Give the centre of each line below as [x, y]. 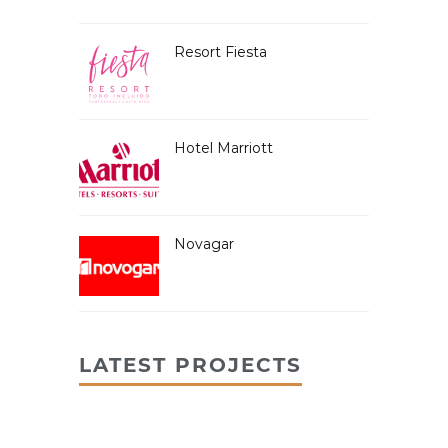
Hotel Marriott [223, 148]
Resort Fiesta [220, 52]
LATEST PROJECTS [190, 365]
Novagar [204, 244]
